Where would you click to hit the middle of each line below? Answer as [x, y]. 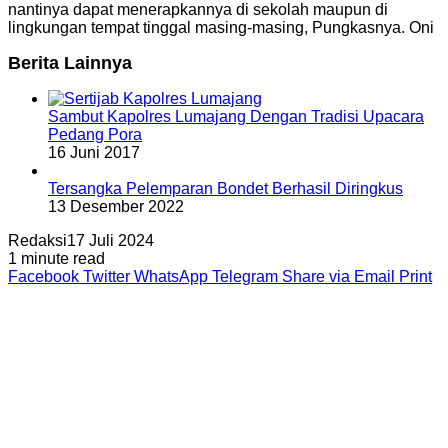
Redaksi [37, 240]
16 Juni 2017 [94, 152]
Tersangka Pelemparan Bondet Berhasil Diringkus [225, 188]
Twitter [106, 276]
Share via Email [338, 276]
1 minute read [56, 258]
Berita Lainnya [70, 62]
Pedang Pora [95, 134]
